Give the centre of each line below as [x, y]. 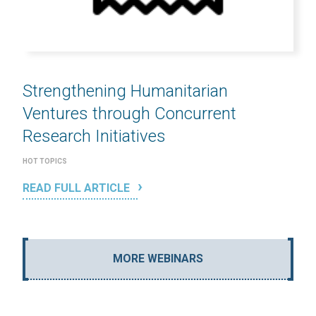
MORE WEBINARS [158, 259]
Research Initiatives [94, 136]
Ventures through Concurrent [129, 114]
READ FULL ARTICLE [78, 188]
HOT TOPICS [45, 162]
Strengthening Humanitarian [125, 91]
